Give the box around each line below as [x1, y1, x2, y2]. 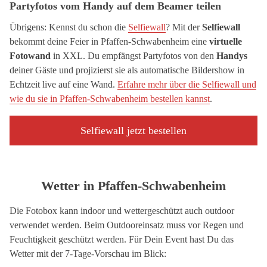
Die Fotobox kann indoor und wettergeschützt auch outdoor [10, 206, 234, 216]
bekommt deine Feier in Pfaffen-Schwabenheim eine [10, 36, 209, 46]
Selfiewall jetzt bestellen [80, 125, 187, 136]
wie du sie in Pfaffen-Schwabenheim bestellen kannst [10, 94, 210, 104]
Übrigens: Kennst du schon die [10, 22, 128, 32]
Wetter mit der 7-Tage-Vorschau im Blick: [10, 249, 166, 259]
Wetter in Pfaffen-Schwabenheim [41, 178, 226, 193]
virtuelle [209, 36, 242, 46]
